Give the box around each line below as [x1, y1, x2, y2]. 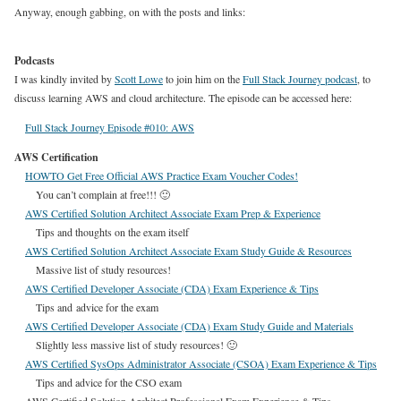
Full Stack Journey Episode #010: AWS [25, 120, 194, 134]
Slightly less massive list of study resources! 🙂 [36, 337, 237, 352]
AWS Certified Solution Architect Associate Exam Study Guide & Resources [25, 243, 352, 258]
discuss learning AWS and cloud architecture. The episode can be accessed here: [14, 90, 352, 105]
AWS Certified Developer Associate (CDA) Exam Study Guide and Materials [25, 319, 354, 333]
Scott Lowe [115, 72, 163, 86]
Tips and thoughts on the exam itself [36, 225, 189, 239]
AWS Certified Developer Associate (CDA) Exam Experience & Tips [25, 281, 319, 295]
